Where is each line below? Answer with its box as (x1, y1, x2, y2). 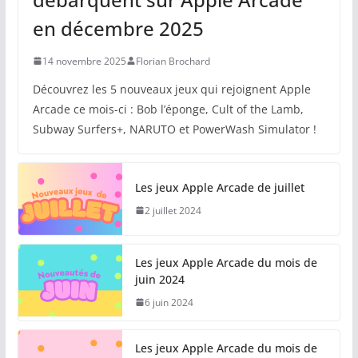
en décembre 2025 (32, 14, 204, 42)
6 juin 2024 (144, 295, 193, 309)
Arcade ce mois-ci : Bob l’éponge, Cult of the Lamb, (32, 101, 304, 117)
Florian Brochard (135, 54, 210, 68)
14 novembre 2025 (42, 54, 126, 68)
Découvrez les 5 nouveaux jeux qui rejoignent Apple (32, 81, 311, 97)
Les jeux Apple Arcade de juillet (134, 179, 304, 195)
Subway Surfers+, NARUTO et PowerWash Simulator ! (32, 121, 316, 137)
